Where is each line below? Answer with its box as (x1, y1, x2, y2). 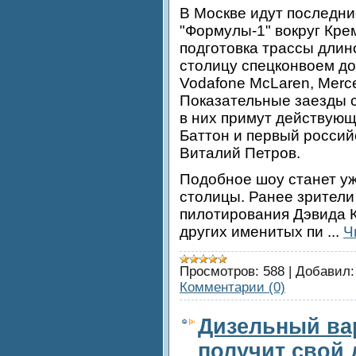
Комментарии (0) (180, 279, 285, 295)
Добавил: (296, 263, 354, 279)
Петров (245, 145, 296, 162)
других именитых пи (180, 222, 327, 240)
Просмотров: (180, 263, 259, 279)
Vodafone (180, 75, 250, 92)
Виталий (180, 145, 245, 162)
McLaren (250, 75, 310, 92)
